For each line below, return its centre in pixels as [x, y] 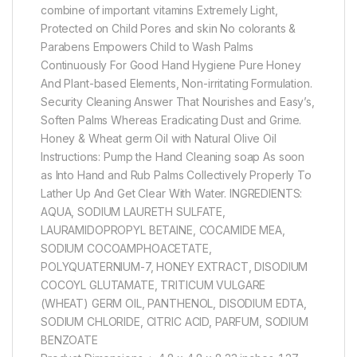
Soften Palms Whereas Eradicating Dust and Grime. [171, 120]
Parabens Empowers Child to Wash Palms [147, 47]
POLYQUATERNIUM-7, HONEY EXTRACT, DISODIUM [175, 267]
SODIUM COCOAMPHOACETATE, [126, 249]
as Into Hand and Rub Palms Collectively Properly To [176, 175]
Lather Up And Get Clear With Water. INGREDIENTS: [172, 194]
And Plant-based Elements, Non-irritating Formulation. [177, 84]
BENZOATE [69, 340]
